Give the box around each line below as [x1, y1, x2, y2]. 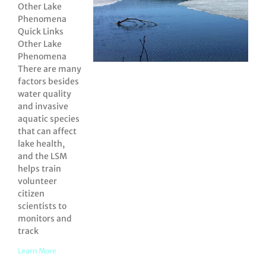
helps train [18, 163, 61, 175]
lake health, [18, 138, 65, 150]
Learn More [18, 246, 56, 256]
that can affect [18, 126, 77, 137]
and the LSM [18, 151, 67, 162]
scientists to [18, 201, 66, 212]
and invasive [18, 101, 68, 112]
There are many [18, 64, 81, 75]
